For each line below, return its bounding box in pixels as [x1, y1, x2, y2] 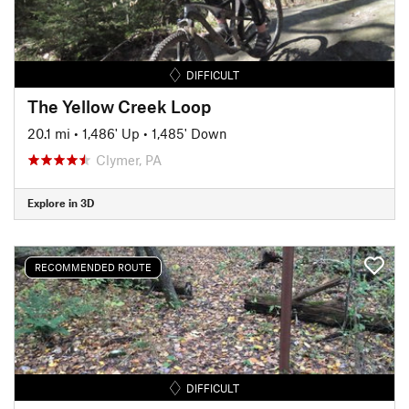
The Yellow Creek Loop [27, 95, 211, 117]
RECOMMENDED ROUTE [35, 261, 152, 273]
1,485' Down [152, 124, 227, 142]
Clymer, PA [96, 151, 162, 168]
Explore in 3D [27, 196, 94, 209]
